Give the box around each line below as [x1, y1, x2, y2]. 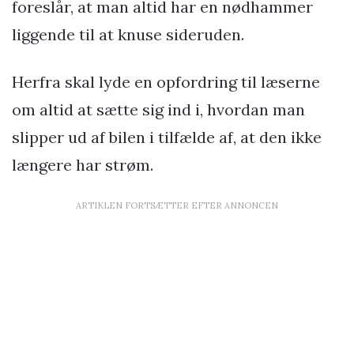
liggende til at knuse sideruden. [12, 24, 244, 45]
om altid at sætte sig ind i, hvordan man [12, 100, 305, 120]
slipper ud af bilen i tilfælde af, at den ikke [12, 127, 322, 148]
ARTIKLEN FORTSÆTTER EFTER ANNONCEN [76, 200, 278, 212]
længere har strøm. [12, 155, 153, 175]
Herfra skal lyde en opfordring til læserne [12, 72, 320, 92]
